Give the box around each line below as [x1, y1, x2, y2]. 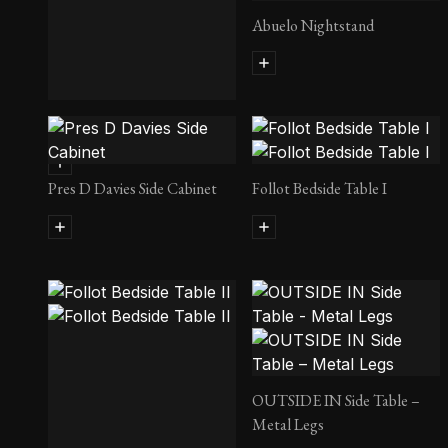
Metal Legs [252, 414, 324, 435]
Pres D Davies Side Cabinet [48, 178, 217, 200]
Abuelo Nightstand [252, 14, 374, 36]
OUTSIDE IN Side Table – [252, 390, 420, 411]
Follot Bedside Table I [252, 178, 387, 200]
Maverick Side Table [48, 114, 174, 136]
